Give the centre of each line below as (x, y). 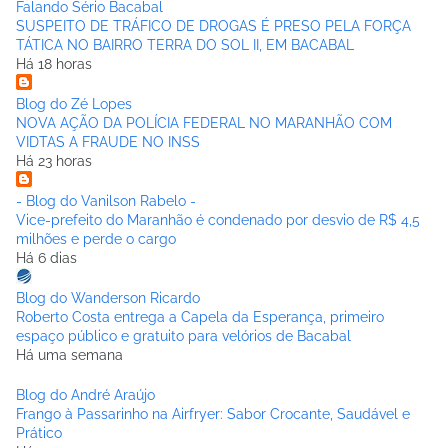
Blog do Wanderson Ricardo (108, 298)
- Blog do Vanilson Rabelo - (106, 201)
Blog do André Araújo (85, 395)
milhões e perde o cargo (96, 239)
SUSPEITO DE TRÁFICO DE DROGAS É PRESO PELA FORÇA (213, 26)
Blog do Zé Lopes (74, 104)
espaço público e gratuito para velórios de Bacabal (183, 336)
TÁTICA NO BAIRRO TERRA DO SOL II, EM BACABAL (185, 45)
